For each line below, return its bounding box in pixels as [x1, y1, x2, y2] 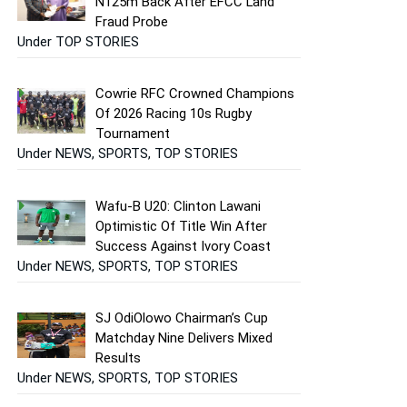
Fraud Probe [95, 14, 169, 30]
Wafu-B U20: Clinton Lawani [95, 197, 262, 214]
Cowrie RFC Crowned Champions [95, 85, 295, 103]
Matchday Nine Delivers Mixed [95, 330, 273, 347]
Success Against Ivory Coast [95, 237, 275, 254]
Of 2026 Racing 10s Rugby [95, 105, 253, 123]
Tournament [95, 125, 171, 143]
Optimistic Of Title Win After [95, 217, 268, 234]
